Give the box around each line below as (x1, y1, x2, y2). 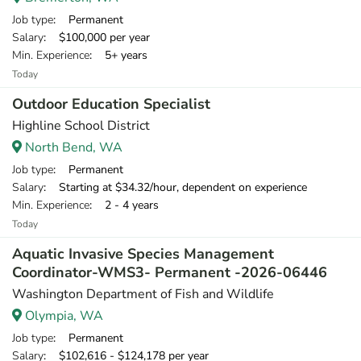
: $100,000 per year (44, 30, 150, 45)
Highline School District (12, 117, 150, 135)
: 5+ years (89, 48, 147, 63)
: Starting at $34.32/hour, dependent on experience (44, 180, 307, 195)
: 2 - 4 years (89, 197, 159, 213)
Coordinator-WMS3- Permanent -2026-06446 (12, 263, 327, 282)
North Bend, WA (22, 139, 122, 156)
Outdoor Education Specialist (12, 94, 210, 114)
